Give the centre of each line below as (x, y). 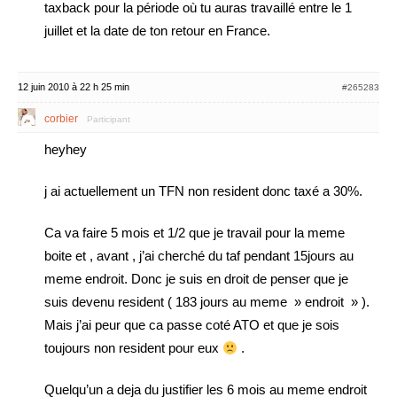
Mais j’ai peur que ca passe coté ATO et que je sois (192, 325)
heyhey (66, 149)
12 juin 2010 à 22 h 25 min (74, 87)
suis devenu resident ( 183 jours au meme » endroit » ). (207, 302)
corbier (61, 119)
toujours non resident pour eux (133, 348)
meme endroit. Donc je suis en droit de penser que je (196, 279)
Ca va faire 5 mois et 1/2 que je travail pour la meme (195, 233)
